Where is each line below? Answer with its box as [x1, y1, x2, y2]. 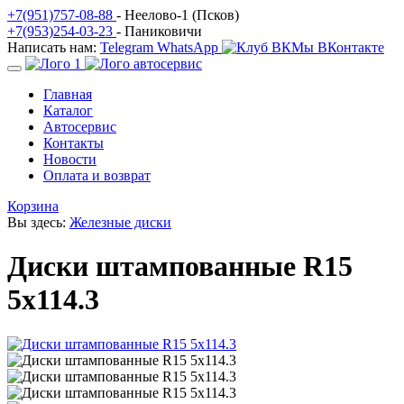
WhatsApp [157, 40, 218, 55]
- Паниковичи [116, 23, 202, 39]
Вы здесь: [7, 215, 69, 230]
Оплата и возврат [43, 168, 151, 183]
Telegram [100, 40, 153, 55]
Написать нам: [7, 40, 96, 55]
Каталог [43, 103, 93, 118]
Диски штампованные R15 [7, 250, 353, 283]
